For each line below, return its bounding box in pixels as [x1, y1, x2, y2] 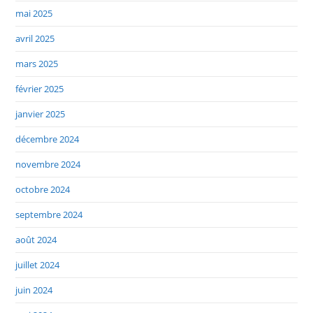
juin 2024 [15, 284, 53, 297]
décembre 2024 [15, 133, 80, 146]
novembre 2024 [15, 158, 81, 171]
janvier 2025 [15, 108, 66, 121]
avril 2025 [15, 32, 55, 45]
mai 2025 [15, 7, 53, 20]
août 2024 [15, 233, 57, 247]
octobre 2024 [15, 183, 71, 196]
